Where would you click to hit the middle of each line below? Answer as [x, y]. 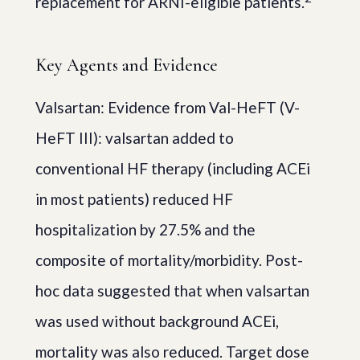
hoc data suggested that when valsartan [172, 290]
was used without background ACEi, [157, 321]
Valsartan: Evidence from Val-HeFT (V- [168, 107]
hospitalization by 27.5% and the [145, 229]
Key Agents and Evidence [127, 65]
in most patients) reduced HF [134, 198]
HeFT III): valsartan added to [135, 137]
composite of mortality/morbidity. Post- [169, 260]
